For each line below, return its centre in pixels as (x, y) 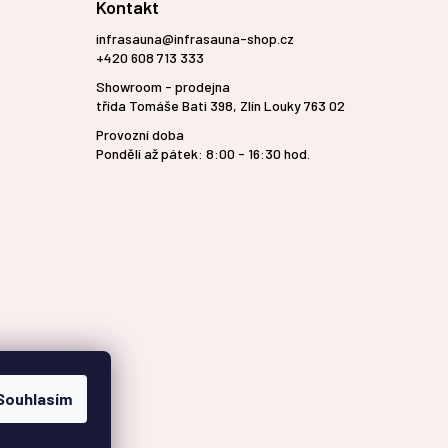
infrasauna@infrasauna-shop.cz (194, 39)
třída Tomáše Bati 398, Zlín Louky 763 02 (220, 106)
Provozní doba (139, 135)
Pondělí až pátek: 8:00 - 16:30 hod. (202, 154)
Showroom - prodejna (162, 87)
